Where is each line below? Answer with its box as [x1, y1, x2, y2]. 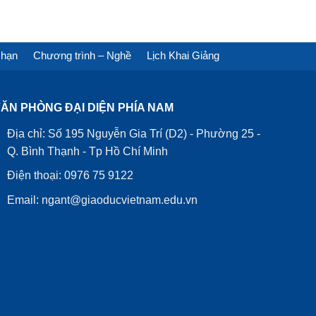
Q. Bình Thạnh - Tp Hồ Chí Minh [7, 145, 169, 157]
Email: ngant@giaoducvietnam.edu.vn [7, 194, 198, 207]
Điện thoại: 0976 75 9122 [7, 169, 134, 182]
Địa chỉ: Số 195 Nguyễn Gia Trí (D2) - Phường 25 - [7, 127, 261, 140]
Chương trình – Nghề [32, 49, 131, 61]
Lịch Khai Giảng [146, 49, 219, 61]
